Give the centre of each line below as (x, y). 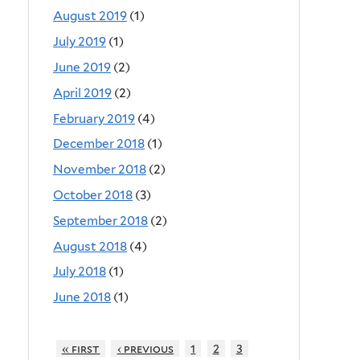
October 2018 (93, 194)
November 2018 (100, 170)
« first (81, 349)
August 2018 (90, 246)
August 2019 (90, 16)
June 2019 (82, 67)
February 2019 (94, 118)
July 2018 (80, 272)
